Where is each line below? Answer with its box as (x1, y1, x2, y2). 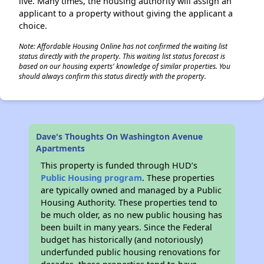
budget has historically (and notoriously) (41, 234, 203, 245)
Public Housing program (41, 172, 143, 183)
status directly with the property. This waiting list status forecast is (19, 51, 225, 61)
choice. (19, 20, 47, 31)
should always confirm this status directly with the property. (19, 71, 206, 81)
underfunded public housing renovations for (41, 246, 221, 258)
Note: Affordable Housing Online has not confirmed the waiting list (19, 41, 227, 51)
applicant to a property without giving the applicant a (19, 8, 233, 19)
